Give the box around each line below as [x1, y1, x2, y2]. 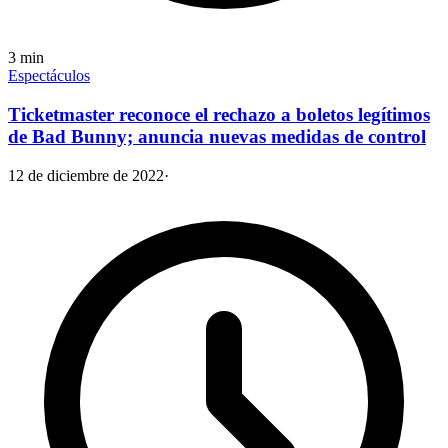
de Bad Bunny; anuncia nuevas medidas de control [8, 125, 426, 147]
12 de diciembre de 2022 [8, 166, 164, 184]
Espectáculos [8, 67, 90, 85]
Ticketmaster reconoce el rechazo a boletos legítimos [8, 103, 430, 125]
